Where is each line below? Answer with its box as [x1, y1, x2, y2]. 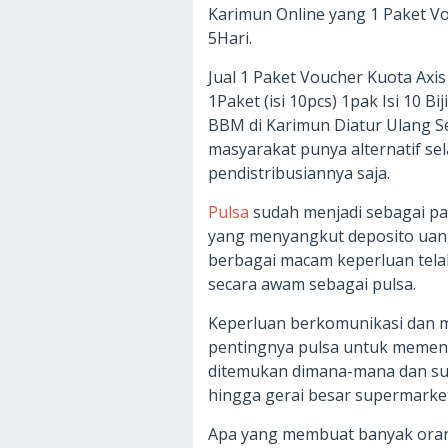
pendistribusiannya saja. [208, 162, 390, 185]
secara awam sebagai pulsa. [208, 273, 416, 296]
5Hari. [208, 27, 252, 50]
